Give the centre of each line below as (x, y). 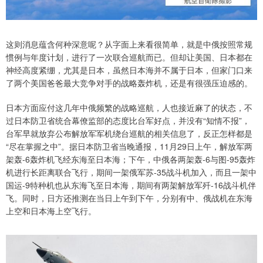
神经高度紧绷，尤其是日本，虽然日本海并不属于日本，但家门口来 (129, 70)
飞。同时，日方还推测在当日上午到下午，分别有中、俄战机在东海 (129, 198)
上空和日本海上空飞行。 (51, 210)
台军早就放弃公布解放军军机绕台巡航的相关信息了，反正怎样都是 (129, 133)
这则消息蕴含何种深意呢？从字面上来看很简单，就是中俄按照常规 (129, 44)
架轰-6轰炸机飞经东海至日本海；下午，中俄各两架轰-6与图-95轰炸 (131, 159)
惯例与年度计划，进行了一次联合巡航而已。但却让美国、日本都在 (129, 57)
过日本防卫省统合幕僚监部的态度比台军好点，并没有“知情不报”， (128, 120)
